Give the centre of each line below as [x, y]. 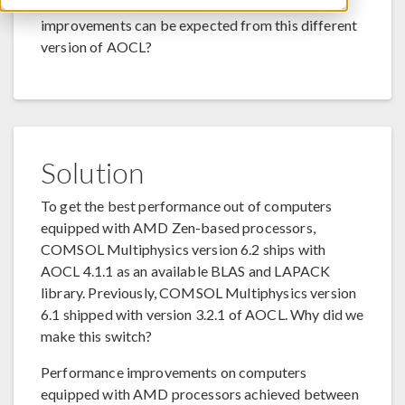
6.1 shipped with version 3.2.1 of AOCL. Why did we [202, 314]
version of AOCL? [97, 47]
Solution [93, 172]
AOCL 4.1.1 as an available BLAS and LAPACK [186, 271]
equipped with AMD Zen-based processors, [178, 227]
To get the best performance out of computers [187, 206]
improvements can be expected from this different [199, 25]
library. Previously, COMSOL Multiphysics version [199, 292]
